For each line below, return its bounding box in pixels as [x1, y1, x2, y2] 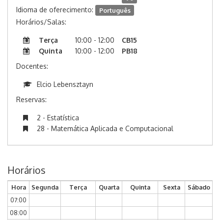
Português [99, 6, 131, 14]
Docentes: [16, 62, 48, 71]
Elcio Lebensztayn [37, 80, 93, 89]
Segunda [31, 183, 58, 192]
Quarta [98, 183, 119, 192]
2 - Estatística [37, 113, 79, 122]
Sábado [187, 183, 210, 192]
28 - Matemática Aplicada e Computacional [37, 124, 173, 133]
